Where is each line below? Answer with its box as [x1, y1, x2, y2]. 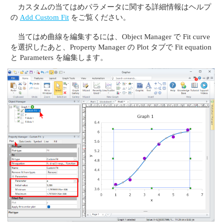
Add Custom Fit [20, 13, 69, 22]
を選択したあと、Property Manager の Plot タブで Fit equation [10, 43, 212, 52]
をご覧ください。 [69, 13, 131, 22]
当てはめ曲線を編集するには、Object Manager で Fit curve [18, 32, 211, 41]
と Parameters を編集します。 [10, 53, 108, 62]
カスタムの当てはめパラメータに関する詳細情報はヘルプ [18, 2, 212, 11]
